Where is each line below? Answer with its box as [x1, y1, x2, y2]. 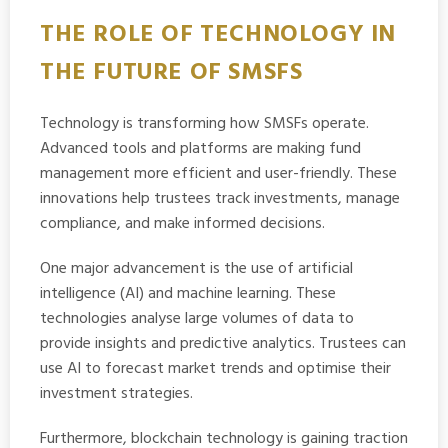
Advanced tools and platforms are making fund [40, 135, 361, 162]
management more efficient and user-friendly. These [40, 160, 397, 187]
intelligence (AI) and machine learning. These [40, 280, 336, 307]
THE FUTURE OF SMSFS [40, 52, 303, 92]
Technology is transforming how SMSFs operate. [40, 110, 369, 137]
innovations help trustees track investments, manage [40, 185, 400, 212]
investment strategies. [40, 380, 193, 407]
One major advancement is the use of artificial [40, 255, 353, 282]
